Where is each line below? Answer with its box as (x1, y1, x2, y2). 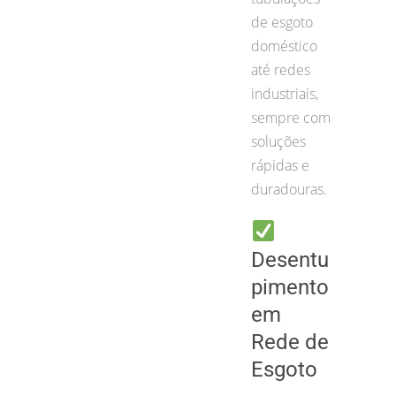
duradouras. (251, 179, 327, 199)
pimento (251, 274, 329, 300)
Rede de (251, 329, 329, 354)
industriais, (251, 83, 318, 103)
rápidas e (251, 155, 309, 175)
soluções (251, 131, 306, 151)
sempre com (251, 107, 331, 127)
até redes (251, 59, 310, 80)
